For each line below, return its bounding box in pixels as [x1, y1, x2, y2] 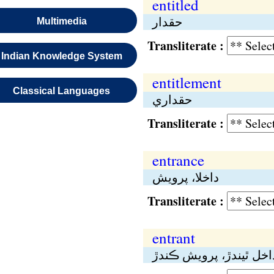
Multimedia [36, 16, 87, 26]
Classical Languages [13, 86, 111, 96]
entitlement [152, 72, 221, 92]
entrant [152, 228, 195, 248]
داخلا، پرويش [152, 169, 219, 185]
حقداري [152, 91, 192, 108]
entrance [152, 150, 204, 170]
